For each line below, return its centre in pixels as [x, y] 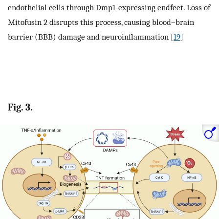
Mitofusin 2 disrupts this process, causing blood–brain [101, 22]
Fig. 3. [20, 107]
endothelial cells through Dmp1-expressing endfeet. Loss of [109, 8]
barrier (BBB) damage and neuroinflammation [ [91, 37]
